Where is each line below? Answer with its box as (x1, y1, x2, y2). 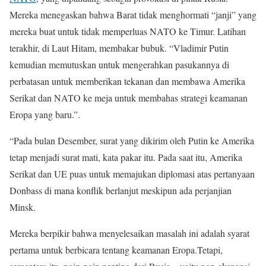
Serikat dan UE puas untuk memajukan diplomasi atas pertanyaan (9, 167, 255, 180)
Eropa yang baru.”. (9, 107, 80, 121)
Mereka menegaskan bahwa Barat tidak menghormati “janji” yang (9, 8, 256, 21)
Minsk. (9, 200, 36, 213)
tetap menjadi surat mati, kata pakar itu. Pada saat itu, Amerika (9, 150, 242, 163)
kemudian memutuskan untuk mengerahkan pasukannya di (9, 58, 229, 71)
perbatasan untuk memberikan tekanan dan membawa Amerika (9, 74, 245, 87)
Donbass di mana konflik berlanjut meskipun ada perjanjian (9, 183, 232, 197)
